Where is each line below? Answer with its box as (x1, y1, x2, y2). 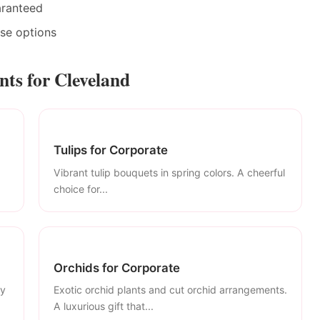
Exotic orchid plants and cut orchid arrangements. (54, 284, 287, 296)
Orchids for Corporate (54, 260, 180, 275)
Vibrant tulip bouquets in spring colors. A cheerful (54, 166, 285, 179)
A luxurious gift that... (54, 300, 154, 313)
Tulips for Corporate (54, 142, 168, 157)
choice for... (54, 182, 108, 195)
